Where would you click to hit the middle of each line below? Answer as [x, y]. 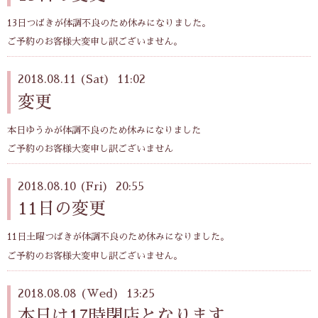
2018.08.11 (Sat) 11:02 [82, 80]
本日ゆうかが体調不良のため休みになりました [104, 130]
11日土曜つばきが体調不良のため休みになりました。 [118, 237]
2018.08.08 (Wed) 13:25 [86, 294]
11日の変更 [62, 209]
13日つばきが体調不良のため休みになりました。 [109, 23]
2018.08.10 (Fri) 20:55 [81, 187]
